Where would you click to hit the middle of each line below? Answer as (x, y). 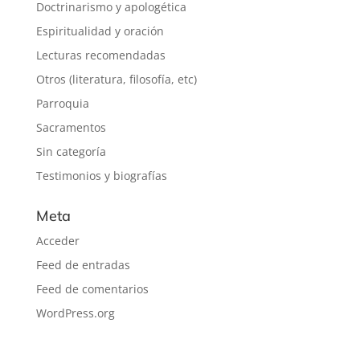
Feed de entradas (83, 264)
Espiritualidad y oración (100, 31)
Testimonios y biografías (101, 175)
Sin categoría (71, 151)
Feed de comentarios (92, 288)
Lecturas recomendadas (100, 55)
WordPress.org (75, 313)
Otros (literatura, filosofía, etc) (116, 79)
